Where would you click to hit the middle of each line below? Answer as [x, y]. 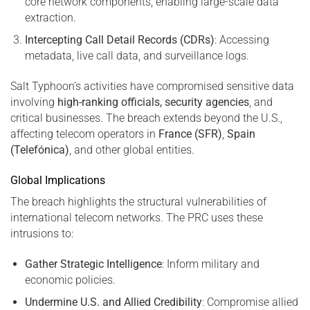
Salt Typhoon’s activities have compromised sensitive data [152, 86]
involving [34, 102]
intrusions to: [42, 233]
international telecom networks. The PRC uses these [137, 217]
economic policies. [70, 280]
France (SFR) [190, 134]
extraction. [50, 17]
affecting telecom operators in [84, 134]
